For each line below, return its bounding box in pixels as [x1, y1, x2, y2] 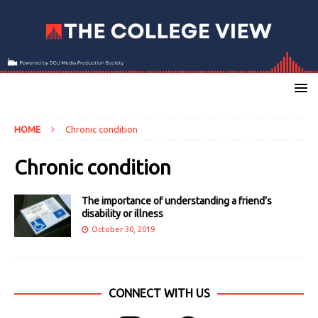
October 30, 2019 [92, 225, 155, 234]
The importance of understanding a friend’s [82, 195, 272, 207]
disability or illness [82, 208, 163, 220]
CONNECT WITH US [108, 287, 210, 300]
